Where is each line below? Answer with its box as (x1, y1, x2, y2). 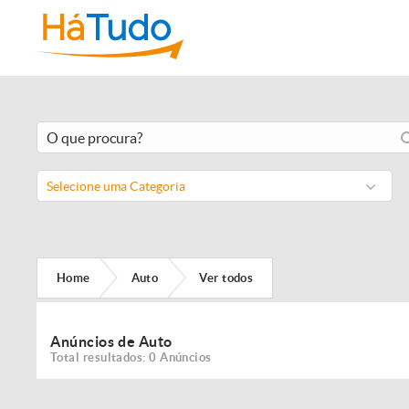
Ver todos (199, 270, 254, 285)
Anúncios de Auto (50, 333, 173, 350)
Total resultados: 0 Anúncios (50, 351, 212, 364)
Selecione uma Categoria (47, 179, 185, 194)
